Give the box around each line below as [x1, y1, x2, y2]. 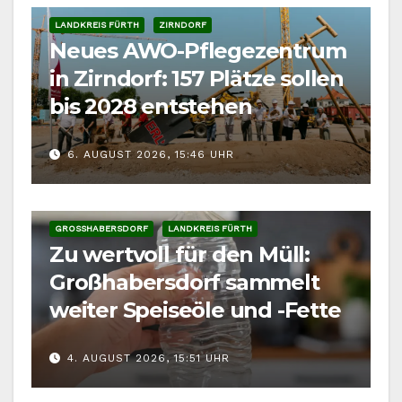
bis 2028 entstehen [49, 92, 252, 119]
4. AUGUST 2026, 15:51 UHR [67, 352, 230, 365]
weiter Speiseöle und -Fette [49, 296, 341, 323]
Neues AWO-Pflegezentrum [49, 37, 346, 64]
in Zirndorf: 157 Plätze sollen [49, 65, 344, 92]
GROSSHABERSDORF [55, 223, 143, 233]
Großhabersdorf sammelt [49, 268, 319, 295]
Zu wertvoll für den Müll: [49, 240, 310, 267]
